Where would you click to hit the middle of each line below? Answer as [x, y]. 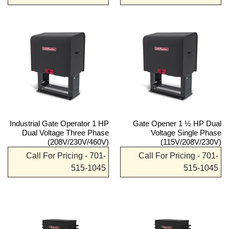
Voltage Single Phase [186, 132]
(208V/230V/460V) [78, 142]
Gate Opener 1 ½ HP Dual [177, 123]
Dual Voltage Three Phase [65, 132]
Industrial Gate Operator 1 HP [59, 123]
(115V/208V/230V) [191, 142]
